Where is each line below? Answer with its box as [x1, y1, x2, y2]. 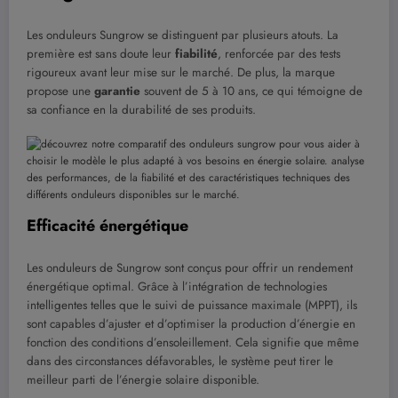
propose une [27, 82, 94, 99]
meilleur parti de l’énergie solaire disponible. [27, 370, 259, 388]
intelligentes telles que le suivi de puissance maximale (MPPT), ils [27, 296, 357, 314]
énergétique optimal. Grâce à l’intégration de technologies [27, 277, 327, 295]
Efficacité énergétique [27, 214, 188, 238]
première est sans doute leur [27, 44, 175, 62]
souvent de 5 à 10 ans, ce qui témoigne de [140, 82, 362, 99]
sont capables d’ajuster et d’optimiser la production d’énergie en [27, 314, 355, 332]
